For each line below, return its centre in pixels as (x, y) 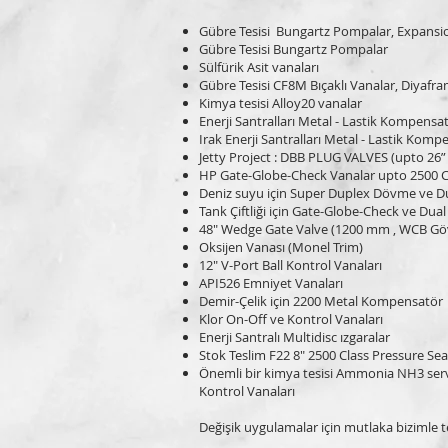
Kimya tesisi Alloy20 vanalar (280, 103)
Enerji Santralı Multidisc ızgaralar (294, 337)
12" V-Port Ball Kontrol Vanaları (290, 265)
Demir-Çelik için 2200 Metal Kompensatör (321, 301)
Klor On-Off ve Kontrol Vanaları (291, 319)
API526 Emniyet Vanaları (271, 283)
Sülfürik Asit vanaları (259, 67)
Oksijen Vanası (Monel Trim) (281, 247)
